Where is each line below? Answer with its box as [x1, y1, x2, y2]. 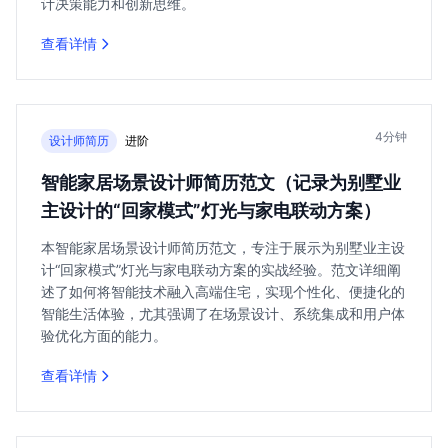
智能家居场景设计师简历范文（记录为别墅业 [41, 172, 401, 193]
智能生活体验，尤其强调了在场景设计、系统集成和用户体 [41, 305, 405, 322]
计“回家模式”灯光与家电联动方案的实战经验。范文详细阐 [41, 261, 401, 278]
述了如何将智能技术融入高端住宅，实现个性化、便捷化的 [41, 283, 405, 300]
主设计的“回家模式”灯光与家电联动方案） [41, 200, 381, 221]
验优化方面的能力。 [41, 327, 167, 344]
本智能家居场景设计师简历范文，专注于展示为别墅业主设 [41, 239, 405, 256]
